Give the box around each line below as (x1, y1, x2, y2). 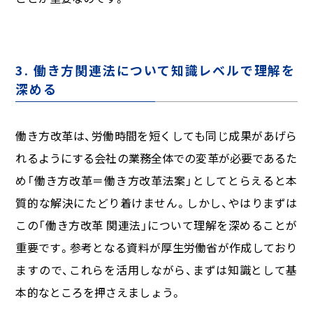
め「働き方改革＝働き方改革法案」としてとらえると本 (15, 172, 298, 189)
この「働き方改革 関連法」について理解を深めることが (15, 217, 298, 233)
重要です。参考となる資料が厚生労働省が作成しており (15, 239, 298, 256)
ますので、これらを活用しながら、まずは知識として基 (15, 261, 298, 278)
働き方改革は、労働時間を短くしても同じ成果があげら (15, 127, 298, 144)
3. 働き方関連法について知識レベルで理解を (15, 61, 296, 80)
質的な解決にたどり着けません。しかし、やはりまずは (15, 194, 298, 211)
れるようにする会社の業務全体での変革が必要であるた (15, 150, 298, 166)
